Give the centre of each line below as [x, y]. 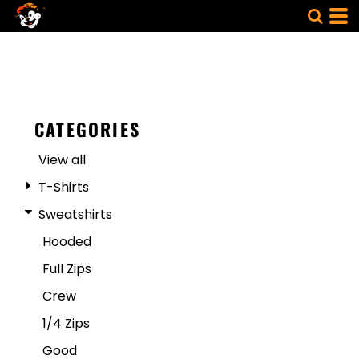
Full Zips [67, 269]
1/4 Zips [66, 323]
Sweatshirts [75, 214]
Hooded [67, 242]
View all [62, 160]
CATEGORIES [87, 129]
